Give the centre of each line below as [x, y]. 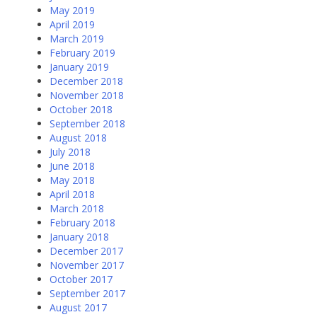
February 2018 [82, 223]
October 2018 [81, 110]
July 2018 [70, 152]
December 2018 [86, 81]
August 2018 [78, 138]
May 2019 [72, 11]
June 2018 [72, 166]
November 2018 [87, 96]
